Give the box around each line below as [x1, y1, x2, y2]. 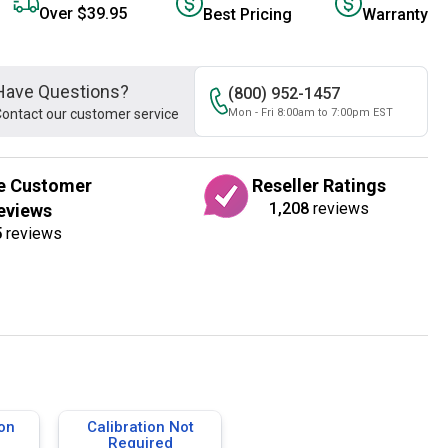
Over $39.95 [39, 4, 127, 23]
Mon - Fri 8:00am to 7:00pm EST [228, 105, 393, 119]
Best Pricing [203, 4, 292, 24]
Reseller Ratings [252, 174, 387, 196]
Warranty [362, 4, 428, 24]
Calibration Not [86, 417, 194, 436]
